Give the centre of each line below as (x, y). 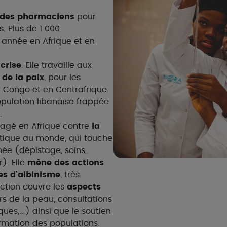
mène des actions (66, 163)
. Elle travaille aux (56, 65)
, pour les (62, 78)
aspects (84, 187)
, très (70, 175)
